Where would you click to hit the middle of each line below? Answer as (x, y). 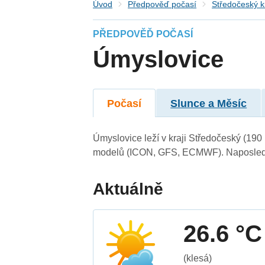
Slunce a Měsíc (209, 103)
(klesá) (198, 258)
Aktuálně (128, 189)
